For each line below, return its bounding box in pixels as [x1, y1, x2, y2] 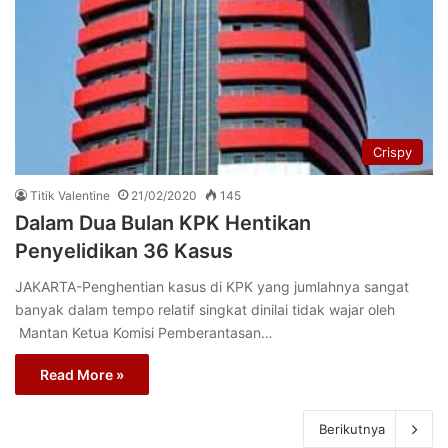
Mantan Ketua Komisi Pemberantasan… [15, 323, 273, 341]
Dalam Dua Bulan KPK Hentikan [15, 210, 311, 235]
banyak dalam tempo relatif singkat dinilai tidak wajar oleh [15, 300, 395, 318]
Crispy [373, 143, 412, 160]
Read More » [40, 365, 124, 383]
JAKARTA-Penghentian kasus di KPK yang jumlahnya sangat [15, 277, 409, 295]
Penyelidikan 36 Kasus [15, 238, 233, 263]
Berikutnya [319, 420, 385, 437]
